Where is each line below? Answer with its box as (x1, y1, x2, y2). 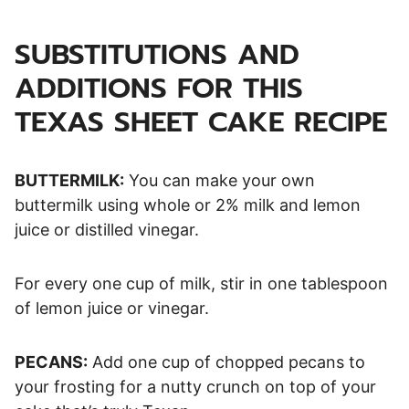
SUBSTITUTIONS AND (15, 32, 299, 76)
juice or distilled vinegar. (15, 219, 204, 239)
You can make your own (124, 170, 315, 190)
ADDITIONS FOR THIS (15, 66, 303, 110)
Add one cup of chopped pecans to (88, 351, 365, 372)
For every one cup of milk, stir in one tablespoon (15, 273, 388, 293)
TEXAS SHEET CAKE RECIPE (15, 100, 387, 143)
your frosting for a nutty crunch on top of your (15, 376, 376, 396)
